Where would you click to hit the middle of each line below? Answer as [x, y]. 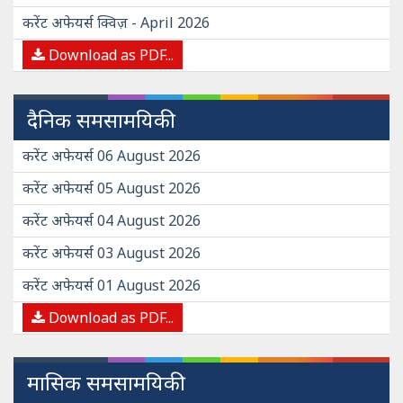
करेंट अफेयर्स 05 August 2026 [112, 188]
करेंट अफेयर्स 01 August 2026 [112, 285]
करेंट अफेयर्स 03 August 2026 [112, 253]
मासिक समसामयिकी [106, 382]
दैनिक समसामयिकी [101, 120]
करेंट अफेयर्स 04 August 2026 [112, 220]
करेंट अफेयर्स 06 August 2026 [112, 156]
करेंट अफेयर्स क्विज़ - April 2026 [116, 22]
